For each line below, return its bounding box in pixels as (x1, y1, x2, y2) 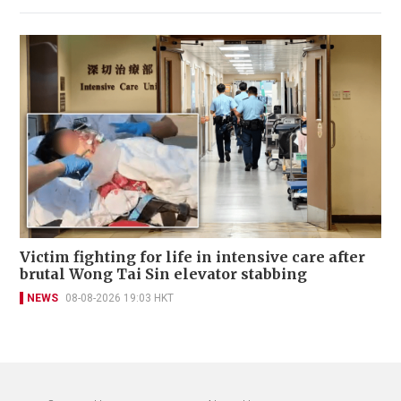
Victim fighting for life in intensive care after (20, 248, 365, 267)
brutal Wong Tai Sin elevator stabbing (20, 265, 307, 284)
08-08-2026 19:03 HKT (65, 292, 174, 305)
